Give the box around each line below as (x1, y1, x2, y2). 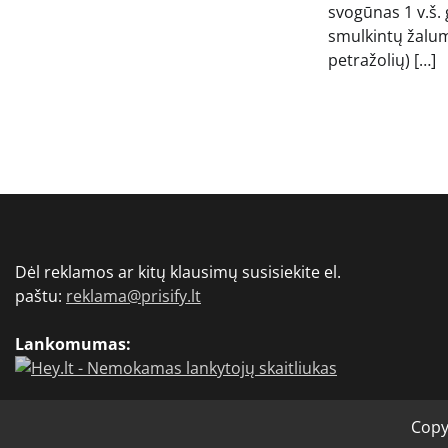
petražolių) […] (328, 49, 437, 72)
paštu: (15, 285, 66, 308)
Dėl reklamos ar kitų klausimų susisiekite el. (15, 261, 341, 284)
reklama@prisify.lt (66, 285, 201, 308)
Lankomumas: (15, 333, 131, 356)
